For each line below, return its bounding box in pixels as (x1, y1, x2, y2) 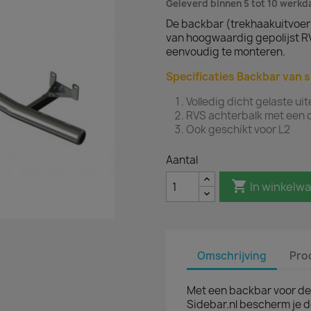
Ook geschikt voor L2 (186, 122, 290, 137)
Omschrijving (197, 248, 267, 263)
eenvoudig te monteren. (166, 44, 285, 59)
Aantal (166, 153, 198, 167)
